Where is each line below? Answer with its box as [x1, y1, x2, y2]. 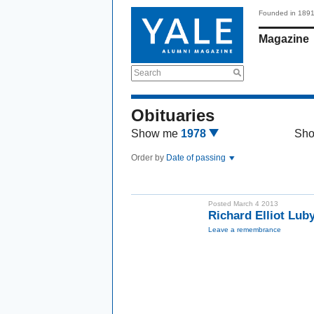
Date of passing [166, 153, 228, 163]
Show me [131, 128, 178, 139]
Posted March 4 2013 [208, 200, 278, 207]
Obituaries [131, 106, 214, 125]
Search [134, 68, 161, 78]
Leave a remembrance [208, 226, 281, 233]
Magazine [259, 33, 309, 45]
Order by [131, 153, 166, 163]
